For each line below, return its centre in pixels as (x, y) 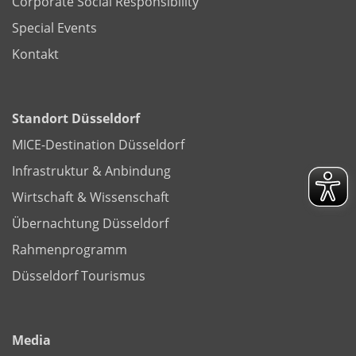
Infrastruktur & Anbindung (91, 170)
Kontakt (35, 54)
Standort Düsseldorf (76, 118)
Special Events (54, 27)
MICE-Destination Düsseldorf (98, 144)
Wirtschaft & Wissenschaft (91, 197)
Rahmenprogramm (70, 249)
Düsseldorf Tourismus (79, 275)
